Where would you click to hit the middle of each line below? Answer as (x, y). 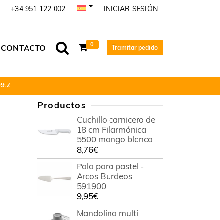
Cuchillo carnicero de (116, 120)
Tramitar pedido (135, 47)
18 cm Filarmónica (111, 129)
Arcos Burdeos (104, 176)
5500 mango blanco (115, 139)
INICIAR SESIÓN (131, 9)
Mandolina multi (107, 213)
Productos (62, 105)
